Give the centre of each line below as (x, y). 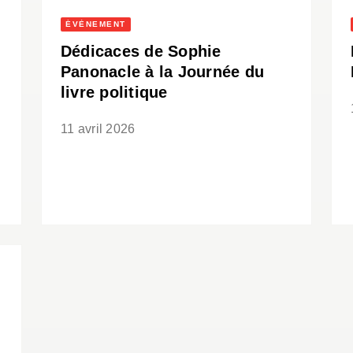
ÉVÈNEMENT (96, 24)
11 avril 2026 (98, 129)
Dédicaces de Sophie (141, 52)
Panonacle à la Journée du (162, 72)
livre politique (114, 93)
